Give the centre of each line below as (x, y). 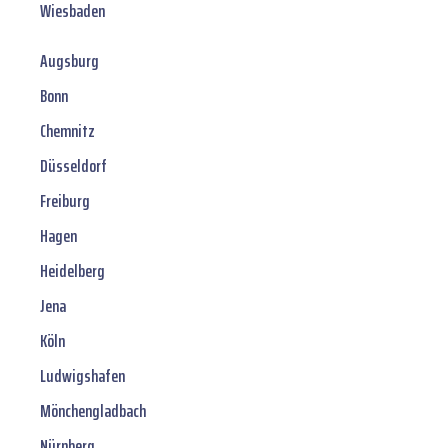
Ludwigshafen (82, 376)
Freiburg (65, 201)
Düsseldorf (73, 166)
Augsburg (69, 61)
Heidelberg (72, 271)
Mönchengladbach (93, 411)
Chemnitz (67, 131)
